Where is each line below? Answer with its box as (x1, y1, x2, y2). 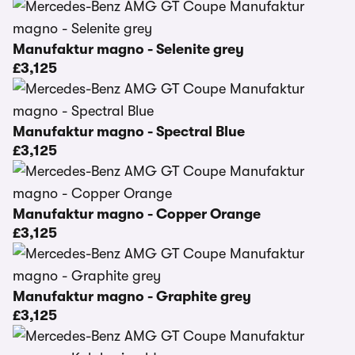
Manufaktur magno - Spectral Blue (13, 124, 245, 139)
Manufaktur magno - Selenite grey (13, 41, 244, 57)
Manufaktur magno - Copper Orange (13, 206, 261, 222)
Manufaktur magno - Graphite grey (13, 288, 251, 304)
